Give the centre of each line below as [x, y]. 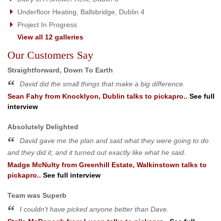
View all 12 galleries [50, 37]
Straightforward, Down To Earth [60, 70]
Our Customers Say [50, 55]
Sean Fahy [25, 96]
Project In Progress [47, 24]
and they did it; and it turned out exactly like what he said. [97, 152]
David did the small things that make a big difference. [102, 84]
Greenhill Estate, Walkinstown [129, 165]
